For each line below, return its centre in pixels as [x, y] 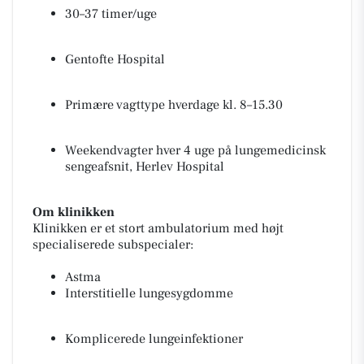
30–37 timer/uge [111, 14]
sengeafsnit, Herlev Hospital [145, 167]
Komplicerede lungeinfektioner [154, 339]
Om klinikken [74, 212]
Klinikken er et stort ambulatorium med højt [158, 228]
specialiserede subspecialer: [113, 245]
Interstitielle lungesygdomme [149, 293]
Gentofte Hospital [115, 59]
